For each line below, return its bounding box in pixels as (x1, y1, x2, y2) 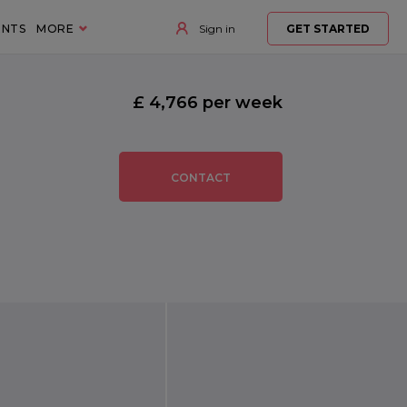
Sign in (195, 22, 235, 35)
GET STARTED (285, 22, 370, 35)
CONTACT (170, 171, 231, 184)
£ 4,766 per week (132, 93, 283, 113)
